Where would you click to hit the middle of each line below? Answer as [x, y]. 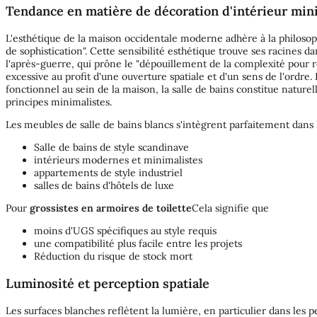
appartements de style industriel [108, 173]
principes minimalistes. [59, 102]
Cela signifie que [230, 208]
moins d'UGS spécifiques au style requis [125, 231]
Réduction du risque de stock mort [113, 257]
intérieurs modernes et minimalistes [118, 160]
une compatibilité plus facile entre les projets [138, 244]
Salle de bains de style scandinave [111, 148]
